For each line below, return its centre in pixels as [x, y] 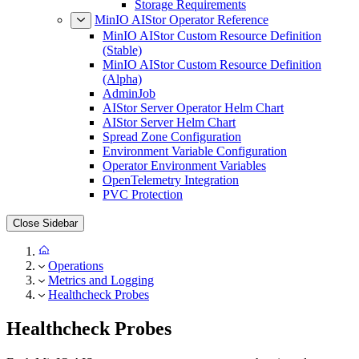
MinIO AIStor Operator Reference [182, 34]
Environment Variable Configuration [195, 165]
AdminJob [129, 108]
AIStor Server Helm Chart [169, 137]
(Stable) [122, 65]
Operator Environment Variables [184, 180]
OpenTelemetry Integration [171, 194]
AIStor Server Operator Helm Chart [193, 122]
